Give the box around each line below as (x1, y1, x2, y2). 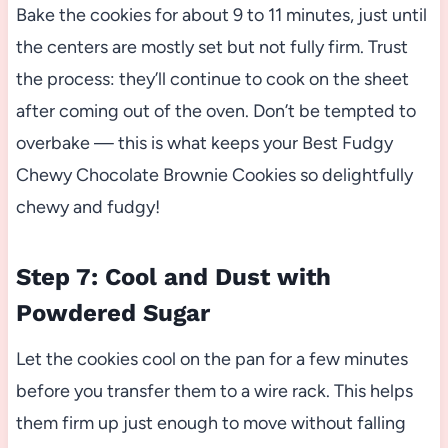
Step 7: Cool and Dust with (15, 262, 331, 291)
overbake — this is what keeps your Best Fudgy (15, 131, 393, 154)
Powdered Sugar (15, 298, 210, 327)
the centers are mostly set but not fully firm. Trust (15, 35, 408, 58)
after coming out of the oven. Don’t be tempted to (15, 99, 416, 122)
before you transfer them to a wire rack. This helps (15, 379, 413, 402)
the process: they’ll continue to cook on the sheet (15, 67, 409, 90)
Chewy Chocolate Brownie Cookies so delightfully (15, 163, 413, 186)
